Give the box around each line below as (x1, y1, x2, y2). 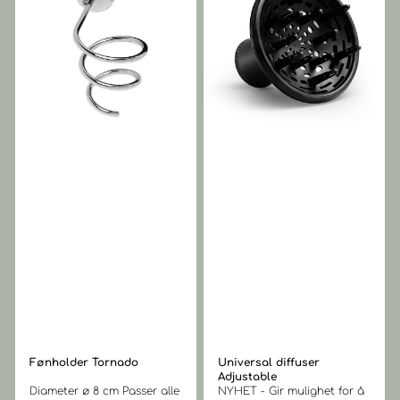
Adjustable (218, 371, 277, 384)
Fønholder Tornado (29, 356, 138, 370)
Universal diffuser (218, 356, 320, 370)
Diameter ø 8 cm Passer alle (29, 385, 122, 398)
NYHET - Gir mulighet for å (218, 385, 364, 398)
